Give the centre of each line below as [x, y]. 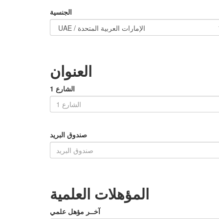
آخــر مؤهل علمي [75, 211]
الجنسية [61, 12]
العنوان [71, 71]
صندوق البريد [68, 135]
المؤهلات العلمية [99, 194]
